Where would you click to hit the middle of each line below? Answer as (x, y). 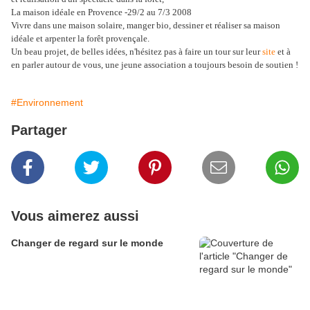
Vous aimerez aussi (75, 216)
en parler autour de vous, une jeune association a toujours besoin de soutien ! (155, 65)
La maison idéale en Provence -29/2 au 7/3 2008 (101, 12)
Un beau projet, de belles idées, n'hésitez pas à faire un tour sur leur (137, 52)
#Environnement (47, 102)
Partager (39, 130)
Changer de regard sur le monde (87, 243)
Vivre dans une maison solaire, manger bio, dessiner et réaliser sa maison (146, 25)
